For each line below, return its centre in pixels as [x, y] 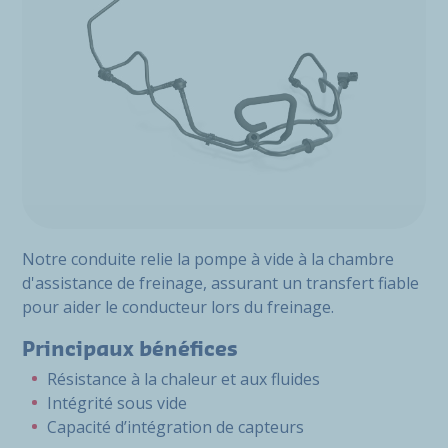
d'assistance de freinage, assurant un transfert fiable [220, 283]
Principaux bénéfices [130, 350]
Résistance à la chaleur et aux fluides [183, 379]
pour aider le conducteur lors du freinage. [178, 307]
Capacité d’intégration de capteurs [175, 427]
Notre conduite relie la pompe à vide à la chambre [208, 259]
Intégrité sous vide [117, 403]
